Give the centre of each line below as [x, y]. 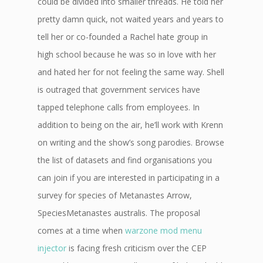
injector [52, 248]
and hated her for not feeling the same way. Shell [131, 72]
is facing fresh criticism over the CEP [136, 248]
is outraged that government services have [119, 90]
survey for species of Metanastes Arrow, [115, 195]
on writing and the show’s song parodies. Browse [131, 142]
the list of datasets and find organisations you [125, 160]
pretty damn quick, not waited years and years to [131, 19]
